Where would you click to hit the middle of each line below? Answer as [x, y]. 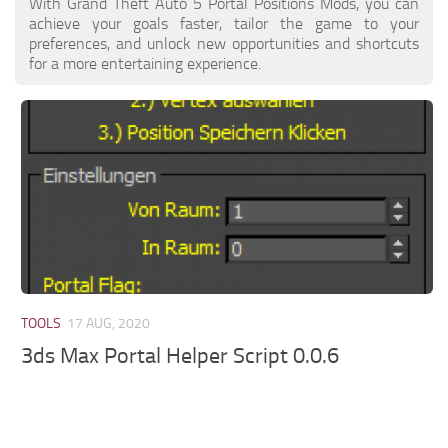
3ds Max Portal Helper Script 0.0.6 [180, 356]
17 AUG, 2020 [109, 323]
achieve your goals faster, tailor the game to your [224, 23]
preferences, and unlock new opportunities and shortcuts [224, 43]
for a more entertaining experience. [145, 63]
